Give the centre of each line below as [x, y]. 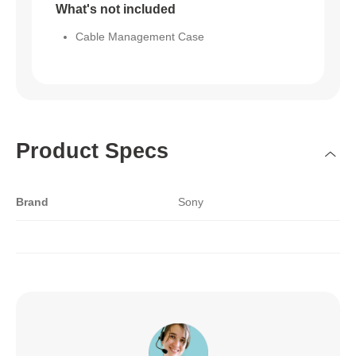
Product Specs [92, 151]
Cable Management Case [140, 36]
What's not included [116, 9]
